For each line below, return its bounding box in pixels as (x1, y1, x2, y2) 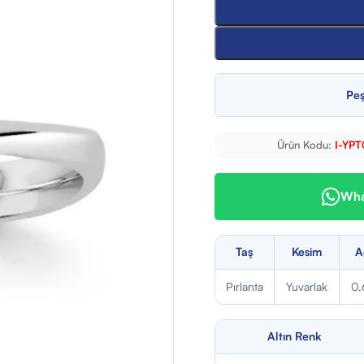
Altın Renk (266, 329, 322, 343)
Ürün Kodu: (277, 138, 332, 151)
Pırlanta (225, 279, 263, 293)
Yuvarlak (285, 279, 327, 293)
